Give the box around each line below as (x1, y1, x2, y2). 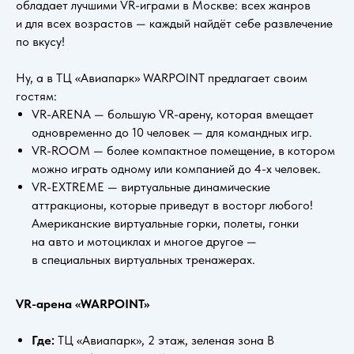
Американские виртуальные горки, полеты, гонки (32, 215, 299, 231)
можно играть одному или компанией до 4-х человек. (32, 160, 321, 176)
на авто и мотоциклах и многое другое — (32, 233, 257, 249)
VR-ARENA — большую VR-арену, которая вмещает (32, 106, 314, 122)
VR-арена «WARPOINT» (16, 296, 149, 311)
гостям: (16, 88, 57, 104)
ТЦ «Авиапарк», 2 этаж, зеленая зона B (55, 332, 274, 348)
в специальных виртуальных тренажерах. (32, 251, 255, 267)
